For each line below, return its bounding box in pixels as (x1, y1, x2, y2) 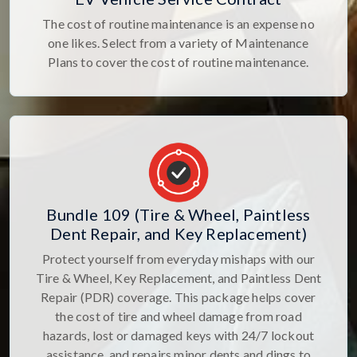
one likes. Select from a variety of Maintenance (48, 35, 309, 51)
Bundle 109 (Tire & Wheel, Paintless (46, 205, 311, 225)
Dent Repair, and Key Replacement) (50, 224, 307, 244)
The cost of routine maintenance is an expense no (42, 16, 315, 32)
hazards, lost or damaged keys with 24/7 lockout (42, 328, 315, 343)
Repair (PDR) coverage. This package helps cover (41, 289, 316, 305)
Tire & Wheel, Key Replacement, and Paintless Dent (35, 270, 322, 286)
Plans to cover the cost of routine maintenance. (48, 54, 309, 70)
